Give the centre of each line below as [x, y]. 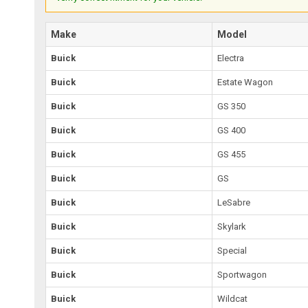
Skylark [232, 227]
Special [232, 251]
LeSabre [234, 203]
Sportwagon [242, 275]
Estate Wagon [245, 82]
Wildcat [233, 299]
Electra [231, 58]
